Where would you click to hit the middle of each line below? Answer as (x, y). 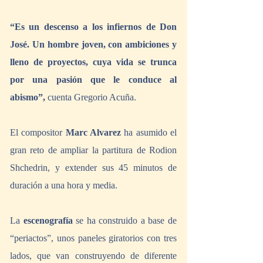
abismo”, (29, 97)
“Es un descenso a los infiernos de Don (93, 27)
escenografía (48, 221)
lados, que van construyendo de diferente (93, 256)
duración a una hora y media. (65, 186)
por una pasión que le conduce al (93, 80)
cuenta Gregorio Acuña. (93, 97)
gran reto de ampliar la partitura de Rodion (93, 150)
